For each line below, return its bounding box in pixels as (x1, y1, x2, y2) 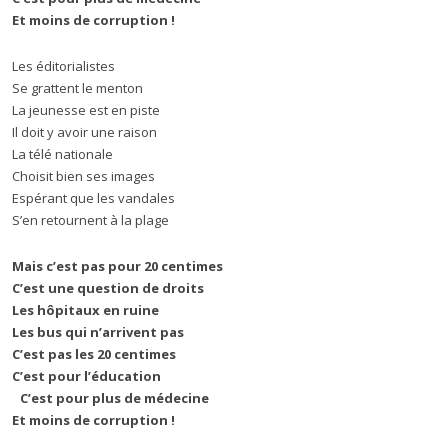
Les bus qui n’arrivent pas (12, 323, 184, 341)
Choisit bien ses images (12, 167, 155, 185)
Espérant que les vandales (12, 189, 175, 207)
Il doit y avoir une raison (12, 123, 157, 141)
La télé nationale (12, 145, 113, 163)
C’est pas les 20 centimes (12, 345, 176, 363)
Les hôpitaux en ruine (12, 301, 159, 319)
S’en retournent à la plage (12, 211, 169, 229)
